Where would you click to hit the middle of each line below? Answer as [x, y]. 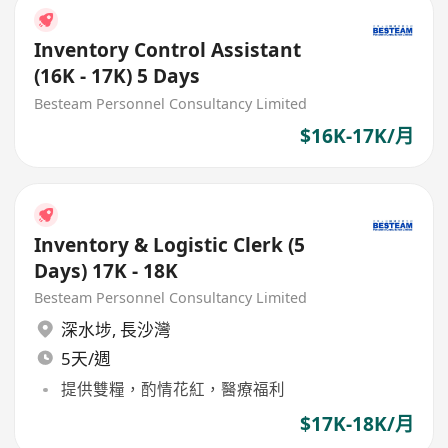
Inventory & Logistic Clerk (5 [170, 244]
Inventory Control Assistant [168, 49]
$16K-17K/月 [356, 136]
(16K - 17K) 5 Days [117, 75]
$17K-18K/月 [356, 424]
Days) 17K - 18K [106, 270]
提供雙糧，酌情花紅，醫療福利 [172, 389]
